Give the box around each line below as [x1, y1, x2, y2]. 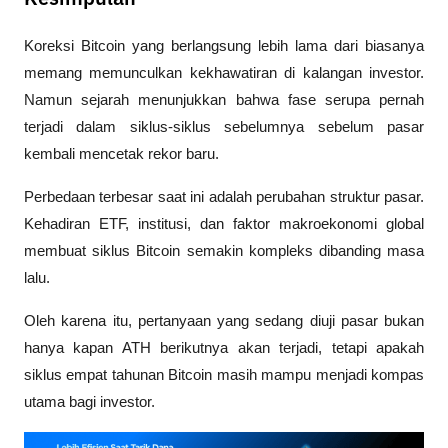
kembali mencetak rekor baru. [24, 146, 219, 163]
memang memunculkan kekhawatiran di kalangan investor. [24, 65, 424, 82]
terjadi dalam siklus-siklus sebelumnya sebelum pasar [24, 119, 424, 136]
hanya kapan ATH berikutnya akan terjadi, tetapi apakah [24, 340, 424, 357]
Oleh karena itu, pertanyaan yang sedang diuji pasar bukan [24, 313, 424, 330]
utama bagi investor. [24, 394, 155, 411]
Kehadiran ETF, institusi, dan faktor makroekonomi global [24, 216, 424, 233]
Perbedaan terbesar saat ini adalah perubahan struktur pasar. [24, 189, 424, 206]
